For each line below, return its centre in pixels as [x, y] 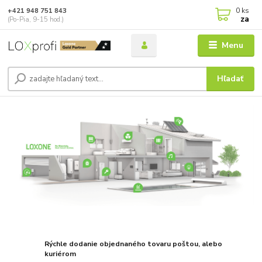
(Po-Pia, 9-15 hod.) [36, 19]
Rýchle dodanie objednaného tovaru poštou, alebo [134, 244]
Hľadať [230, 78]
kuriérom [61, 254]
